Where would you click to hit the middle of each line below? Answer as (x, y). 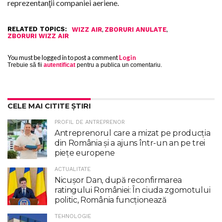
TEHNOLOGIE (73, 216)
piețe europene (85, 153)
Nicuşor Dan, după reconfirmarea (118, 180)
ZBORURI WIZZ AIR (38, 36)
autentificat (59, 65)
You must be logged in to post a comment (63, 57)
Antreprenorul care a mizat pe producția (133, 133)
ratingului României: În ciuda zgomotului (133, 190)
